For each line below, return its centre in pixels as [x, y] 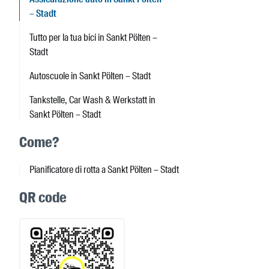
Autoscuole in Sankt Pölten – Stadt [90, 76]
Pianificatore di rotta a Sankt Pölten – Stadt [104, 170]
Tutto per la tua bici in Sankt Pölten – [93, 38]
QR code [43, 198]
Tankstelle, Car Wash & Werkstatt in [92, 100]
